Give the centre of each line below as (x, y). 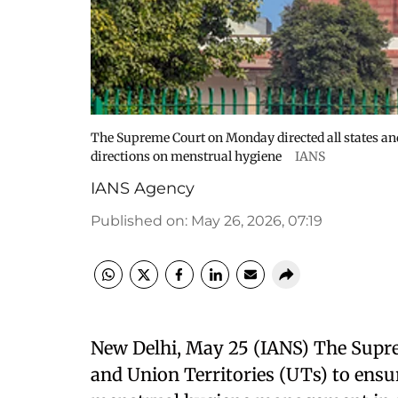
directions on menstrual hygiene (187, 156)
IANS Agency (143, 188)
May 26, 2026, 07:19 (257, 221)
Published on (138, 221)
